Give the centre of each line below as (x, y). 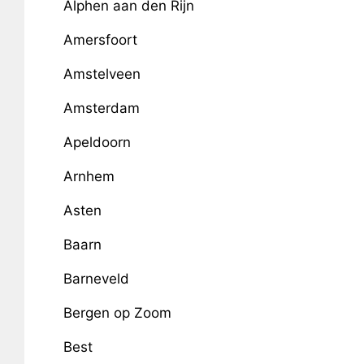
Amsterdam (101, 108)
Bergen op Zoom (117, 313)
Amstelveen (102, 74)
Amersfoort (100, 40)
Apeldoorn (97, 142)
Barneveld (96, 279)
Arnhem (89, 176)
